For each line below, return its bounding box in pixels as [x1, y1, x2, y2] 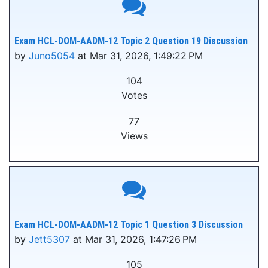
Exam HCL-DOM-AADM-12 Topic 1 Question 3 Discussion [14, 219, 243, 230]
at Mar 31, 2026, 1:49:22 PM [75, 50, 203, 62]
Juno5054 [29, 50, 75, 62]
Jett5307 [29, 233, 70, 245]
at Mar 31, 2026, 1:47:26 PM [70, 233, 197, 245]
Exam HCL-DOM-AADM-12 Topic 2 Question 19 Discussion [14, 35, 248, 47]
